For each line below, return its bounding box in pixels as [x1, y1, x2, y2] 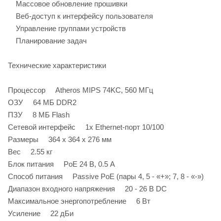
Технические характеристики [8, 61, 106, 70]
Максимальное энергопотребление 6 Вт [8, 196, 150, 205]
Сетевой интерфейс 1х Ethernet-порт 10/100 [8, 122, 164, 131]
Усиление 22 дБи [8, 209, 74, 218]
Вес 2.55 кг [8, 147, 52, 156]
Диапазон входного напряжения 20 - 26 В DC [8, 184, 167, 193]
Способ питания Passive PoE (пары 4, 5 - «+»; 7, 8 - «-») [8, 172, 204, 181]
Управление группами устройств [8, 24, 126, 33]
